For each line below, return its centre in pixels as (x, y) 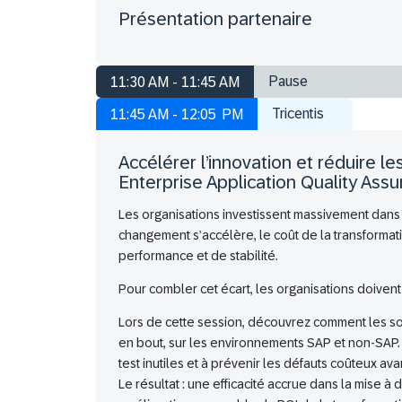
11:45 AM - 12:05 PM (177, 115)
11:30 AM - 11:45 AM (175, 83)
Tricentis (298, 114)
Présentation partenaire (215, 19)
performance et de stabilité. (198, 256)
